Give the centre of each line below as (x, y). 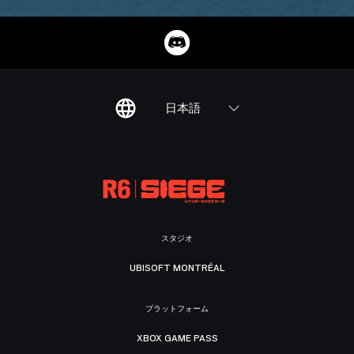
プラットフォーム (177, 309)
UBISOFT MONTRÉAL (177, 267)
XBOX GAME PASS (177, 338)
